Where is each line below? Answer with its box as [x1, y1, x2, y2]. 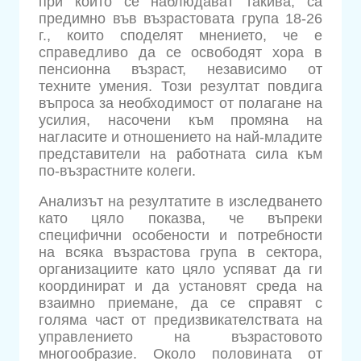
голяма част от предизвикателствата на [39, 312, 322, 329]
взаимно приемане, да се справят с [39, 295, 322, 312]
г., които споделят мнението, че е [39, 27, 322, 44]
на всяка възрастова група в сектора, [39, 244, 322, 261]
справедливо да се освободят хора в [39, 44, 322, 60]
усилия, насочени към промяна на [39, 111, 322, 128]
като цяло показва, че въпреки [39, 210, 322, 227]
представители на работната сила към [39, 145, 322, 162]
